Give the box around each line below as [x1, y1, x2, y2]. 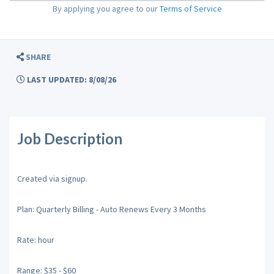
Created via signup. [17, 172, 87, 184]
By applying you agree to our [52, 2, 160, 14]
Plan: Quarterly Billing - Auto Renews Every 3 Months [17, 203, 206, 215]
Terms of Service [159, 2, 222, 14]
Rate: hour [17, 234, 54, 245]
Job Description [17, 130, 122, 147]
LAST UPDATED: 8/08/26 [25, 74, 116, 85]
